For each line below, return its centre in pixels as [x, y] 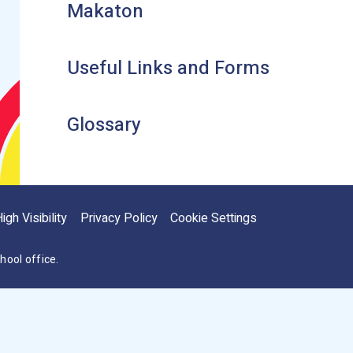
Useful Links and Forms [168, 69]
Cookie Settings [213, 218]
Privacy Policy [119, 218]
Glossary [104, 125]
